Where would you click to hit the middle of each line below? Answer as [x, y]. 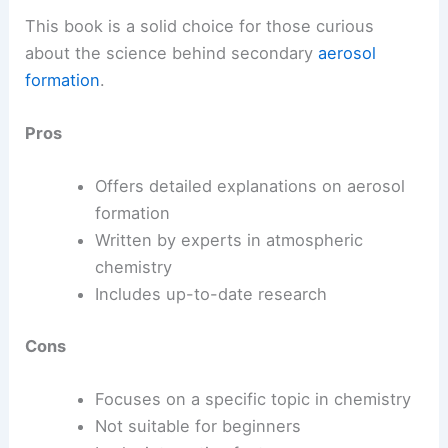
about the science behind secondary [172, 52]
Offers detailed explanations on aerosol [249, 186]
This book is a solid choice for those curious [200, 25]
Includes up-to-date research [210, 294]
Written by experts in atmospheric [228, 240]
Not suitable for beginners [197, 426]
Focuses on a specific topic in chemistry [252, 399]
